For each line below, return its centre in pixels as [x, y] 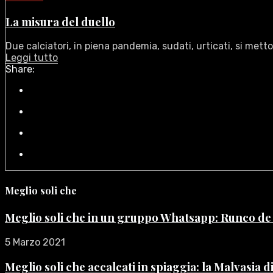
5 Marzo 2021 [35, 242]
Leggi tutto [32, 58]
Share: [20, 69]
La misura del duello [60, 21]
